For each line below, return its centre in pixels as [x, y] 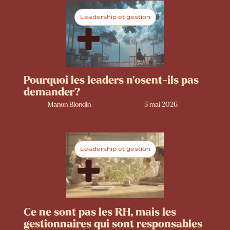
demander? [52, 92]
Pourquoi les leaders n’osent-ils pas [111, 80]
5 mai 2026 [161, 104]
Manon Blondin [69, 104]
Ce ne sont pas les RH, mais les [100, 212]
